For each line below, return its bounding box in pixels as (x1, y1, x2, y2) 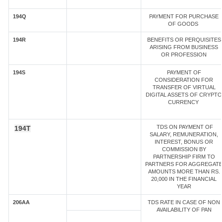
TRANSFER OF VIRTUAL (152, 84, 216, 90)
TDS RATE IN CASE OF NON (148, 199, 220, 205)
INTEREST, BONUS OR (155, 139, 213, 145)
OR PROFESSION (161, 52, 207, 57)
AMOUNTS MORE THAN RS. (148, 168, 220, 174)
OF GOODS (168, 21, 200, 27)
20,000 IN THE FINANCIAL (151, 176, 217, 182)
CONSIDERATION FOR (155, 77, 213, 83)
